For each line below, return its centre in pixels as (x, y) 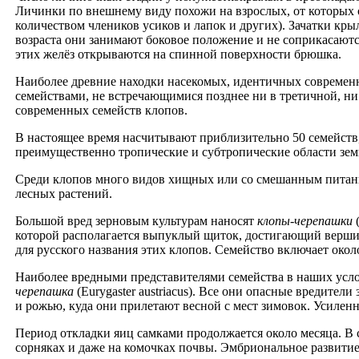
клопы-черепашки (305, 221)
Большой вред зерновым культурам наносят (136, 221)
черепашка (44, 292)
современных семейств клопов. (101, 111)
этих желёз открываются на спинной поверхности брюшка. (178, 54)
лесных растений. (64, 194)
